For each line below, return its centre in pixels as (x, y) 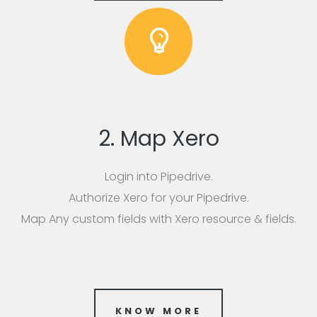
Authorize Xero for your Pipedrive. (158, 198)
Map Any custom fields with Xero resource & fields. (158, 219)
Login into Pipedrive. (158, 177)
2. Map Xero (158, 139)
